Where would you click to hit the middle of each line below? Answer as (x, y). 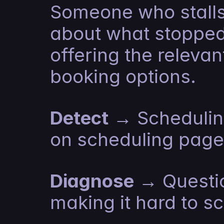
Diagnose (92, 181)
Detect (79, 118)
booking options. (123, 76)
